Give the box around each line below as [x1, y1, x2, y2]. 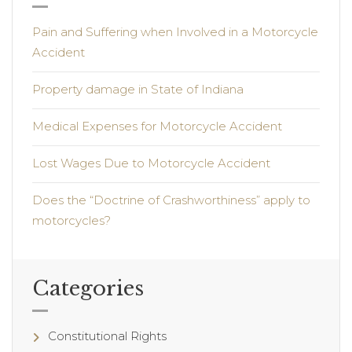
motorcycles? [32, 213, 111, 229]
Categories [32, 276, 144, 302]
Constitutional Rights [48, 328, 167, 344]
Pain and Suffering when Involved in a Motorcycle [32, 24, 318, 40]
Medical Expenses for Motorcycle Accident [32, 119, 282, 134]
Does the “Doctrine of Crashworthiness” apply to [32, 192, 310, 208]
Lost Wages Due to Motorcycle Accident [32, 156, 270, 171]
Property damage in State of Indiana [32, 82, 244, 97]
